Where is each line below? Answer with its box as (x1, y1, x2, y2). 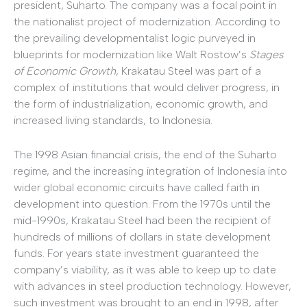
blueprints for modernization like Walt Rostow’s (14, 48, 249, 62)
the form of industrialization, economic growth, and (14, 97, 268, 111)
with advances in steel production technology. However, (14, 279, 291, 293)
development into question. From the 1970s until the (14, 197, 271, 210)
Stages (249, 48, 284, 62)
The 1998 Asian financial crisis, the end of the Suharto (14, 147, 277, 161)
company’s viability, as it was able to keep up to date (14, 262, 276, 276)
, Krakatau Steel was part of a (116, 64, 261, 78)
